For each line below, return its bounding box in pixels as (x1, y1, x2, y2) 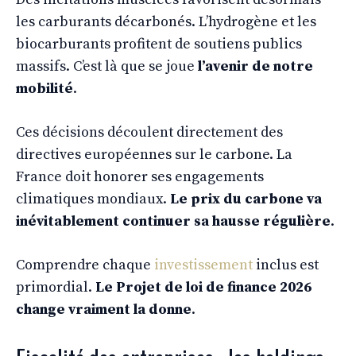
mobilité (16, 79, 73, 98)
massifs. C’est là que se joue (16, 56, 198, 75)
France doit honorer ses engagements (16, 167, 264, 186)
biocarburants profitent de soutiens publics (16, 34, 302, 53)
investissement (154, 255, 253, 274)
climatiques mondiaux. (16, 189, 170, 208)
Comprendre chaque (16, 255, 154, 274)
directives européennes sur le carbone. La (16, 145, 292, 164)
